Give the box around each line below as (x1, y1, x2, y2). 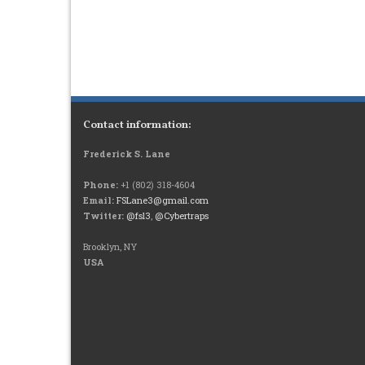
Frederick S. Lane (83, 147, 170, 160)
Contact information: (83, 118, 191, 133)
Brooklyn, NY (83, 240, 137, 253)
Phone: (83, 178, 118, 191)
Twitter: (83, 209, 124, 222)
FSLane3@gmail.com (117, 194, 209, 206)
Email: (83, 194, 114, 206)
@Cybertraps (155, 209, 209, 222)
